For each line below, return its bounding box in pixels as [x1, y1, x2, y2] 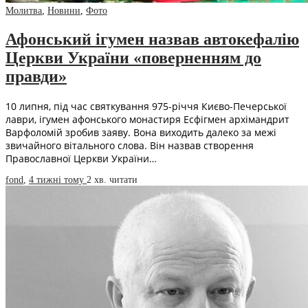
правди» [5, 67, 67, 86]
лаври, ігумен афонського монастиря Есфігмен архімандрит [5, 112, 289, 126]
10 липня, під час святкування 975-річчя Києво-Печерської [5, 99, 287, 113]
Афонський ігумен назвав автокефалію [5, 30, 299, 49]
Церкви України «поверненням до [5, 49, 261, 67]
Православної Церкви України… [5, 151, 157, 165]
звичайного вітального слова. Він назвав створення [5, 138, 254, 152]
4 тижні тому [29, 174, 87, 185]
